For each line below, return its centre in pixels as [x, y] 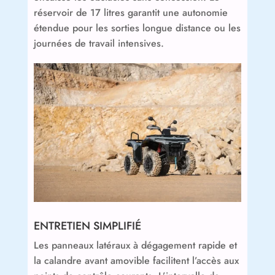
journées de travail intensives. [99, 44]
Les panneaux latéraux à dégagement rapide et [135, 245]
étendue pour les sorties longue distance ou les [137, 28]
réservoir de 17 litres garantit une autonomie [130, 13]
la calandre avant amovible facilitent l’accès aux [136, 260]
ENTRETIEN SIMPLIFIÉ [87, 226]
